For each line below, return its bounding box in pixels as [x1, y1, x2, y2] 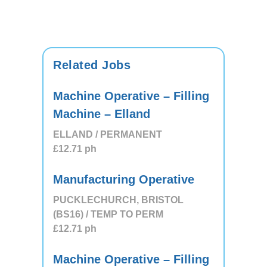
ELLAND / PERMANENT [53, 129, 162, 139]
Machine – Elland [53, 107, 150, 120]
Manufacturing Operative [53, 173, 194, 186]
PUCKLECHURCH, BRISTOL [53, 195, 184, 205]
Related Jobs [53, 58, 131, 72]
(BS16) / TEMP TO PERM [53, 209, 163, 219]
